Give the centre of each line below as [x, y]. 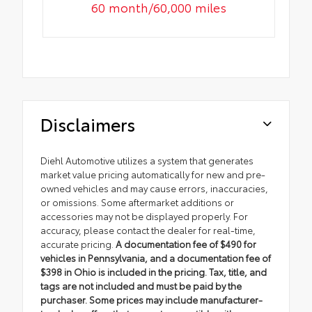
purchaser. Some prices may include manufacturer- [151, 300]
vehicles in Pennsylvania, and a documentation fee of [156, 258]
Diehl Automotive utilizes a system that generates [147, 161]
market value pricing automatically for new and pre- [153, 174]
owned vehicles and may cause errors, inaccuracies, [154, 188]
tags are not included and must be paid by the [141, 286]
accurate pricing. [77, 244]
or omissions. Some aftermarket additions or [137, 202]
